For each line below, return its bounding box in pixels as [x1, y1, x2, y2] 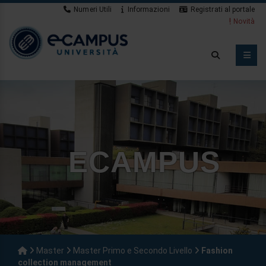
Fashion [201, 246, 233, 255]
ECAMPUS [68, 145, 220, 179]
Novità [233, 17, 255, 26]
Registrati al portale [190, 5, 255, 14]
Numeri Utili [74, 5, 112, 14]
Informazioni [127, 5, 170, 14]
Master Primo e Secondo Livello [73, 246, 192, 255]
